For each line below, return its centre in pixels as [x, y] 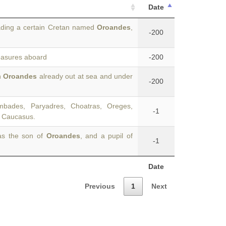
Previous [100, 186]
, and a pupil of [106, 136]
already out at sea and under [85, 76]
